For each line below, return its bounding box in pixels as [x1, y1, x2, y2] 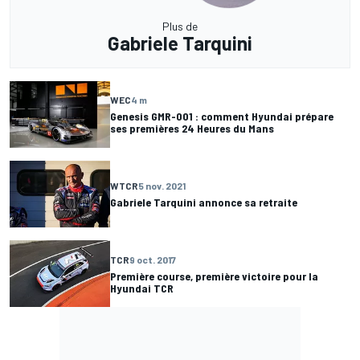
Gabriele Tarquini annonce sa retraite [110, 194, 297, 209]
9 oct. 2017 [129, 253, 176, 265]
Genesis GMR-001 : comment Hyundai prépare [110, 109, 333, 124]
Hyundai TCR [110, 280, 174, 295]
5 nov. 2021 [138, 179, 186, 191]
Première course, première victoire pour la [110, 268, 318, 283]
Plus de [162, 18, 198, 33]
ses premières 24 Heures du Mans [110, 121, 274, 136]
